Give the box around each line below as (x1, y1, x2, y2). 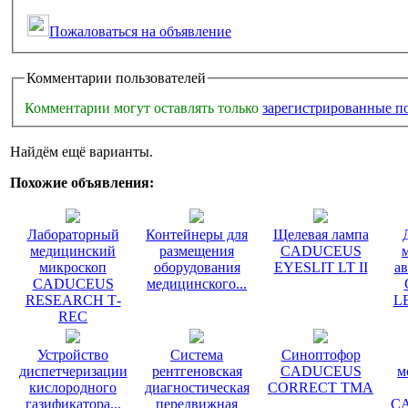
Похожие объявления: (10, 175, 154, 191)
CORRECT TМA (268, 380, 373, 396)
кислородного (29, 380, 117, 396)
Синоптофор (280, 347, 361, 363)
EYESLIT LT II (273, 260, 368, 276)
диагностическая (144, 380, 250, 396)
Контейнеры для (146, 227, 248, 243)
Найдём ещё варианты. (10, 144, 153, 160)
